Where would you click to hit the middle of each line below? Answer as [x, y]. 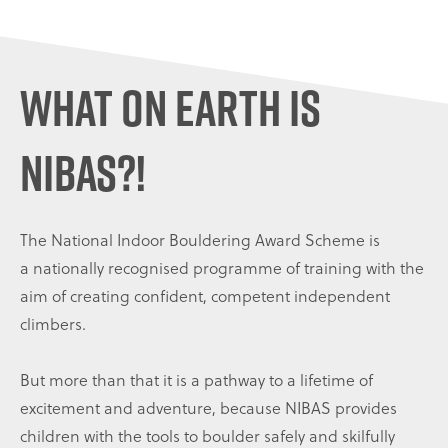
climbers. [53, 324]
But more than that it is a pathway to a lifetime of [196, 380]
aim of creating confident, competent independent [205, 296]
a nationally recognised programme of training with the [222, 268]
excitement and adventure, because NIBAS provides [208, 408]
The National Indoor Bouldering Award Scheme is [200, 240]
